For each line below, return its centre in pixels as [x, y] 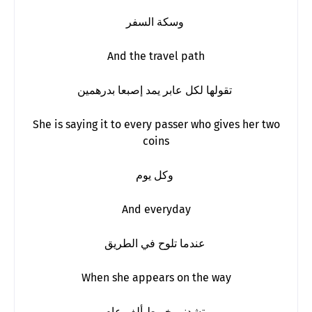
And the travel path [156, 56]
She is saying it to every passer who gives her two [156, 124]
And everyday [156, 209]
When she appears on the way [156, 277]
